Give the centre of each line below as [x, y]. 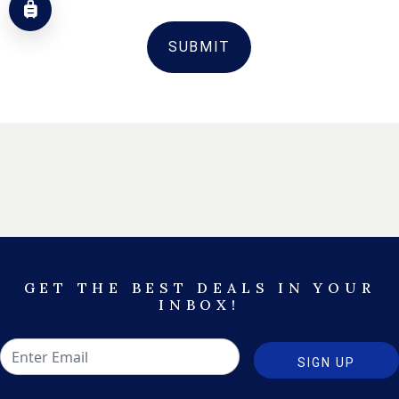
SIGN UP [326, 363]
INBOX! [199, 305]
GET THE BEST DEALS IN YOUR [199, 288]
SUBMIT [199, 47]
